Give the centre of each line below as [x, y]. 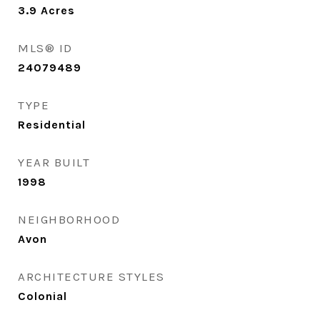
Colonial [42, 296]
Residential [52, 125]
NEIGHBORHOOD [69, 220]
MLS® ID [45, 48]
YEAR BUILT [54, 162]
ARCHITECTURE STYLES [91, 277]
